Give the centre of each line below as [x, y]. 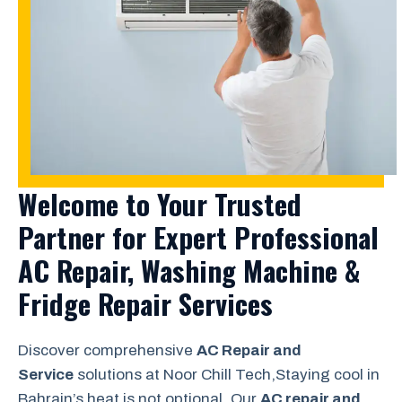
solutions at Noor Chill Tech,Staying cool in [227, 374]
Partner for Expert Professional [198, 236]
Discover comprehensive [107, 350]
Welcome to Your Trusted [160, 203]
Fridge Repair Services [145, 303]
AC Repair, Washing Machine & [189, 270]
